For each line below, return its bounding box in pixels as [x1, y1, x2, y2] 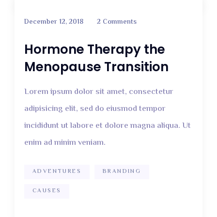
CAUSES [32, 186, 62, 196]
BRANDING [103, 167, 141, 176]
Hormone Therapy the [24, 40, 165, 58]
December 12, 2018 [24, 16, 83, 28]
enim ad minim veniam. [24, 136, 106, 149]
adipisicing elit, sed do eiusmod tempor [24, 102, 166, 115]
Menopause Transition [24, 58, 169, 76]
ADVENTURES [32, 167, 81, 176]
